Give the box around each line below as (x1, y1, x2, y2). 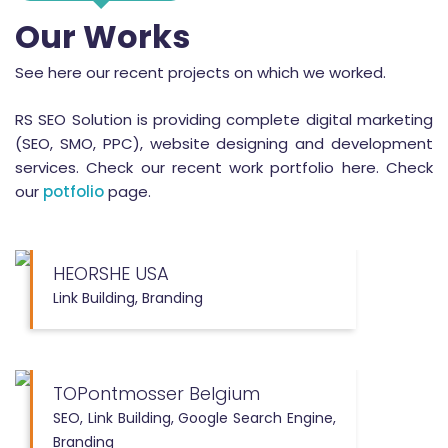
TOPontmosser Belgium (53, 380, 260, 406)
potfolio (43, 180, 104, 202)
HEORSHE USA (53, 260, 169, 286)
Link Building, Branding (53, 287, 203, 308)
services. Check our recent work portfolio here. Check (15, 156, 433, 178)
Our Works (15, 13, 190, 59)
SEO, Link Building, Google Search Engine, (53, 407, 337, 428)
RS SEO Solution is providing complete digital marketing (15, 108, 433, 130)
